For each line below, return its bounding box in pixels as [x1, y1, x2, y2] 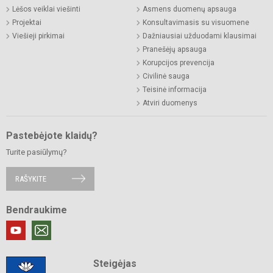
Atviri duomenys [143, 98, 197, 107]
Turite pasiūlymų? [6, 147, 67, 157]
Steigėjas [93, 257, 136, 269]
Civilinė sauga [143, 71, 190, 80]
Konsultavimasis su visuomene [143, 18, 249, 27]
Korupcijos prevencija [143, 58, 214, 67]
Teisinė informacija [143, 85, 207, 94]
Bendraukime [6, 204, 67, 216]
